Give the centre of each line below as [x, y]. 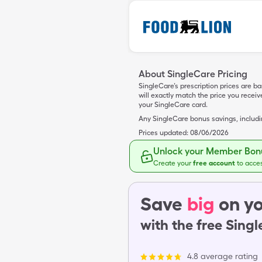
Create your [173, 163]
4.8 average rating [223, 256]
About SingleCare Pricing [193, 74]
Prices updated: [163, 133]
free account [215, 163]
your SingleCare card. [173, 105]
